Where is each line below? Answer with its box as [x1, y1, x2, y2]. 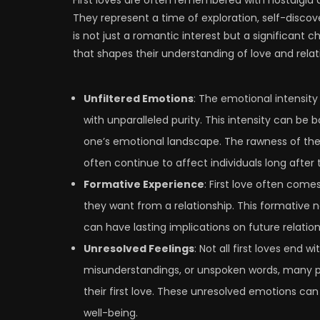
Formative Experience [84, 176, 204, 191]
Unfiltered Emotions [84, 91, 194, 106]
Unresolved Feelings [84, 241, 194, 256]
